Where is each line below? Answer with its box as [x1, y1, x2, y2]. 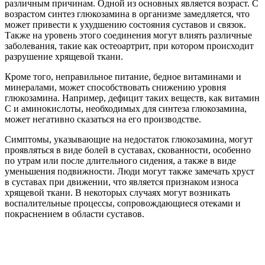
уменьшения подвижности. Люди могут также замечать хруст [5, 166, 254, 176]
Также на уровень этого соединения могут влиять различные [5, 30, 252, 40]
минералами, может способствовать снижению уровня [5, 82, 226, 92]
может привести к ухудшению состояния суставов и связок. [5, 19, 246, 30]
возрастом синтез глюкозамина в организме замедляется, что [5, 8, 250, 19]
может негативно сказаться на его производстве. [5, 114, 201, 124]
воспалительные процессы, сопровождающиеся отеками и [5, 198, 241, 208]
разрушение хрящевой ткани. [5, 51, 123, 62]
